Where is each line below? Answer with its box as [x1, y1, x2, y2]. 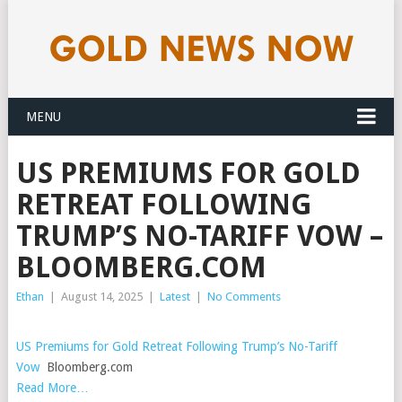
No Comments [206, 290, 281, 303]
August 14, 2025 [60, 290, 143, 303]
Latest [159, 290, 190, 303]
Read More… [15, 380, 89, 395]
